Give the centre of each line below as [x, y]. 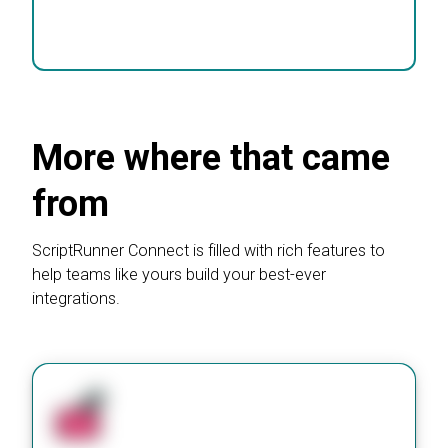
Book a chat [122, 19]
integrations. [76, 299]
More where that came [211, 158]
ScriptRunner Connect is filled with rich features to [208, 251]
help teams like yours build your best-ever [179, 275]
